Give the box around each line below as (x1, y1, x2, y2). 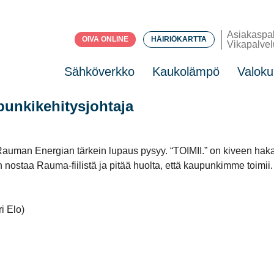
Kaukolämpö (152, 65, 220, 79)
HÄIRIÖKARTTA (151, 35, 207, 44)
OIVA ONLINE (82, 35, 129, 44)
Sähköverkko (64, 65, 135, 79)
